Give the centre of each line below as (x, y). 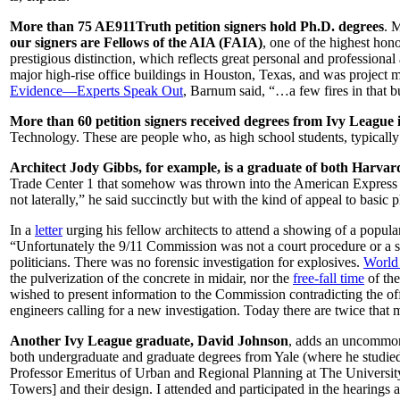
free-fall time (329, 278)
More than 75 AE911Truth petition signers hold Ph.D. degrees (197, 26)
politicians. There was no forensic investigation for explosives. (187, 262)
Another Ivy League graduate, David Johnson (149, 340)
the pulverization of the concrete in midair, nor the (151, 278)
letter (49, 229)
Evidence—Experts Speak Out (96, 90)
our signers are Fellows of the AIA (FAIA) (136, 42)
